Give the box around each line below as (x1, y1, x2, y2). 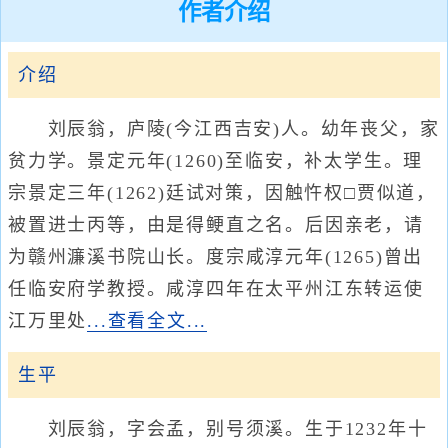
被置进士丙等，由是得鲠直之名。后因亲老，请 (8, 215, 424, 235)
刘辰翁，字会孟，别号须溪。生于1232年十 (8, 419, 428, 439)
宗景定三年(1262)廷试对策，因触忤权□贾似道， (8, 183, 436, 203)
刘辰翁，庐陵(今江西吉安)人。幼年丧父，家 (8, 119, 440, 139)
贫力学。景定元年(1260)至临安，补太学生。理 (8, 151, 424, 171)
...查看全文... (87, 311, 208, 331)
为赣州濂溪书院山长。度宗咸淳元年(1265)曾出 (8, 247, 424, 267)
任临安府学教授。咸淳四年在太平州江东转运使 (8, 279, 424, 299)
